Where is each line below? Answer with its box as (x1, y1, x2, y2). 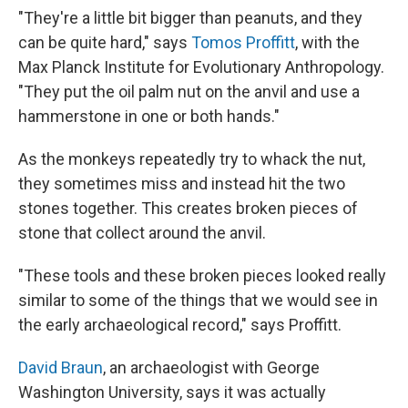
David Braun (18, 358, 103, 378)
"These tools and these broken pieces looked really (18, 266, 386, 286)
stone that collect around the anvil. (18, 223, 266, 243)
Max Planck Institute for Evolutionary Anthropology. (18, 57, 384, 77)
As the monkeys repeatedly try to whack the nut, (18, 149, 365, 169)
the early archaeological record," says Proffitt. (18, 315, 342, 335)
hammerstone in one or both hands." (18, 107, 280, 127)
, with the (295, 33, 360, 53)
